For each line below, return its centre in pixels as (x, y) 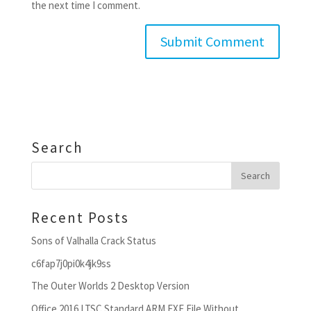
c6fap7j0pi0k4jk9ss (71, 263)
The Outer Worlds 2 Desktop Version (110, 286)
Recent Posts (80, 218)
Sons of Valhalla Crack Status (93, 241)
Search (57, 148)
